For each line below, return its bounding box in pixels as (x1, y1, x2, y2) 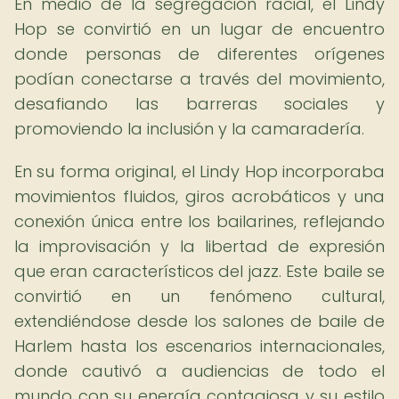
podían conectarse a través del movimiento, (14, 68, 385, 90)
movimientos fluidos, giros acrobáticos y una (14, 185, 385, 208)
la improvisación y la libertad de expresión (14, 235, 385, 257)
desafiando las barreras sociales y (14, 93, 385, 115)
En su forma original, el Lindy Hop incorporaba (14, 160, 385, 183)
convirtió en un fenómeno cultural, (14, 285, 385, 307)
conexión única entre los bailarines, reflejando (14, 210, 385, 232)
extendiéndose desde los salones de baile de (14, 310, 385, 332)
